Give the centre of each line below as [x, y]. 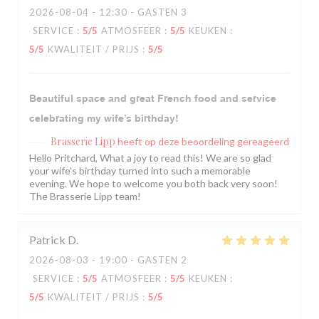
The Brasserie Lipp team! [85, 197]
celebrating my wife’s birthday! [104, 119]
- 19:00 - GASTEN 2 [138, 260]
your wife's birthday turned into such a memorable [140, 171]
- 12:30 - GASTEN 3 [138, 12]
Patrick [47, 240]
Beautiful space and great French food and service [153, 99]
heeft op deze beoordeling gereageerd [203, 142]
